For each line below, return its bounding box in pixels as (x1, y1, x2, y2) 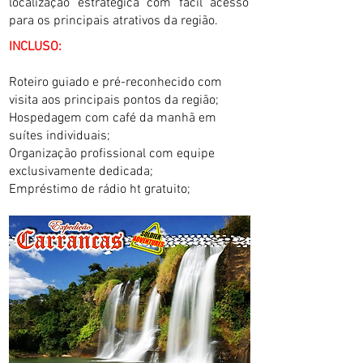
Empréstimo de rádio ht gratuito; (9, 181, 190, 198)
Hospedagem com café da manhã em (9, 110, 216, 126)
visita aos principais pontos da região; (9, 92, 219, 109)
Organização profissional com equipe (9, 146, 215, 162)
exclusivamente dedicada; (9, 164, 153, 180)
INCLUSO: (9, 39, 62, 55)
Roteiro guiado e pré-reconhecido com (9, 75, 222, 91)
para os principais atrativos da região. (9, 13, 218, 29)
